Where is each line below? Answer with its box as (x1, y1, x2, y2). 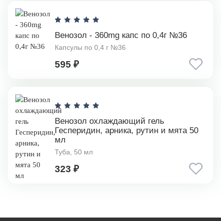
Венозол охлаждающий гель (55, 116, 164, 126)
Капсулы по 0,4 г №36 (55, 44, 126, 52)
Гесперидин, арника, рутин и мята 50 (55, 126, 198, 135)
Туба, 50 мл (55, 148, 93, 156)
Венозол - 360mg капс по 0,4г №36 (55, 31, 187, 40)
